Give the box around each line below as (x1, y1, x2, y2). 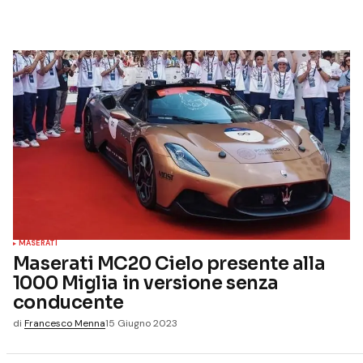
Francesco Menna (23, 317, 105, 330)
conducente (12, 291, 124, 314)
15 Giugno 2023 (105, 317, 177, 330)
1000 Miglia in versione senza (12, 271, 279, 294)
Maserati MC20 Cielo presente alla (12, 252, 326, 275)
